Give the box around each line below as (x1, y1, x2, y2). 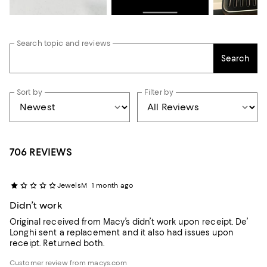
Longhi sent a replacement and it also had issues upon (10, 227, 234, 237)
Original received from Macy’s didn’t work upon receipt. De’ (10, 216, 236, 226)
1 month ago (91, 181, 133, 190)
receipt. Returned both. (43, 238, 104, 248)
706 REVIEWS (10, 145, 72, 158)
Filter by (144, 87, 174, 97)
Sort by (17, 87, 42, 97)
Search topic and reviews (17, 38, 110, 48)
